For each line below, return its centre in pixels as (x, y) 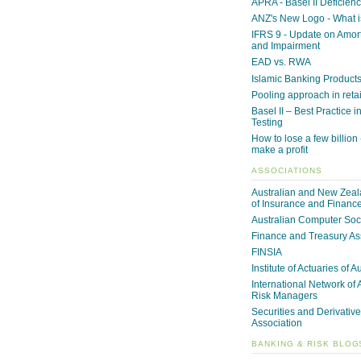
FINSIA (267, 252)
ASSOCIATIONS (287, 170)
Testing (267, 122)
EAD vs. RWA (281, 62)
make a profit (280, 149)
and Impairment (286, 46)
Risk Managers (284, 296)
